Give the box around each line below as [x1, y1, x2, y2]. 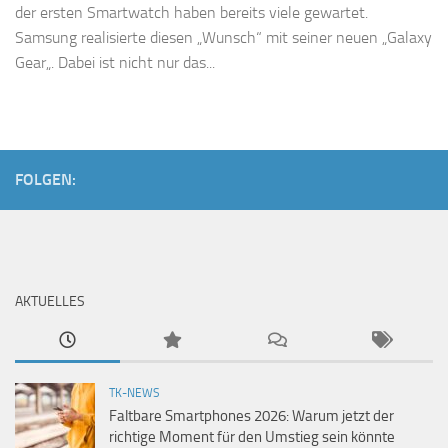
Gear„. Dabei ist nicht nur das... [15, 53, 215, 73]
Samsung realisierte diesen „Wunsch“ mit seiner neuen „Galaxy [15, 28, 432, 48]
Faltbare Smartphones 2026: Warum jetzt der [109, 407, 394, 426]
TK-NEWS [109, 386, 160, 401]
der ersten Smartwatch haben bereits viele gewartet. [15, 3, 368, 23]
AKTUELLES [15, 293, 85, 311]
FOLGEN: [15, 170, 76, 190]
